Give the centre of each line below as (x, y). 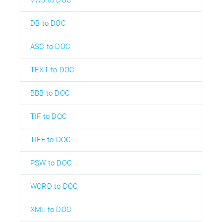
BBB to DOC (50, 93)
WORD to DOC (54, 186)
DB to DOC (48, 23)
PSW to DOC (51, 163)
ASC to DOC (50, 46)
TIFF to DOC (51, 139)
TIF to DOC (49, 116)
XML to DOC (51, 209)
